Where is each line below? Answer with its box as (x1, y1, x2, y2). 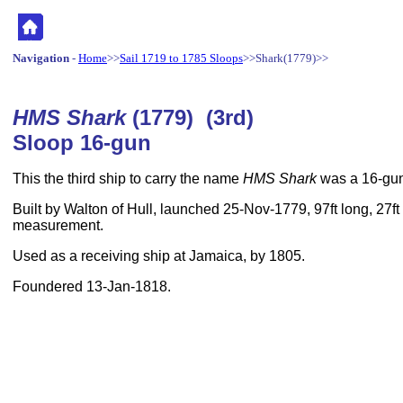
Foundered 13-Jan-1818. (13, 279, 171, 294)
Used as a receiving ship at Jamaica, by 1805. (13, 248, 305, 264)
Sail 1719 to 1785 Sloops (120, 51, 243, 65)
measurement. (13, 218, 103, 233)
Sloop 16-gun (13, 130, 151, 155)
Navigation (13, 51, 69, 65)
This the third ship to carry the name (13, 171, 243, 186)
